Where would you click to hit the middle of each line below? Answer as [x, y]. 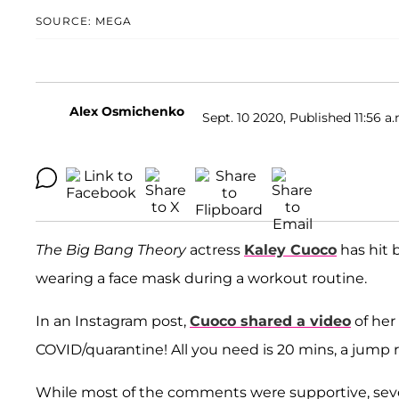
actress [215, 250]
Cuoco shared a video [270, 322]
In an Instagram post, [113, 322]
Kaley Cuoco [290, 250]
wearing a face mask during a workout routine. [203, 279]
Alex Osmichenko [127, 112]
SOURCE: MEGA [84, 21]
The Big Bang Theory [111, 250]
